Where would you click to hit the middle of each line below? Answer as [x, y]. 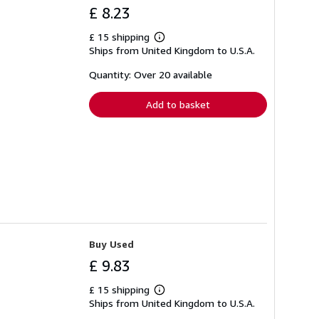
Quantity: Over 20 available [151, 75]
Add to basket [178, 105]
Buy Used [111, 244]
